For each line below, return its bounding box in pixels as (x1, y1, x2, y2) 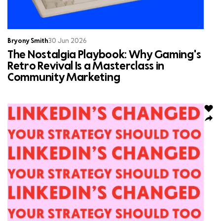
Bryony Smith (7, 38, 48, 44)
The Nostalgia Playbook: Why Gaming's (7, 50, 201, 61)
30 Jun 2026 (48, 38, 87, 44)
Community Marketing (7, 73, 120, 83)
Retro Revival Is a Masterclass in (7, 61, 165, 72)
